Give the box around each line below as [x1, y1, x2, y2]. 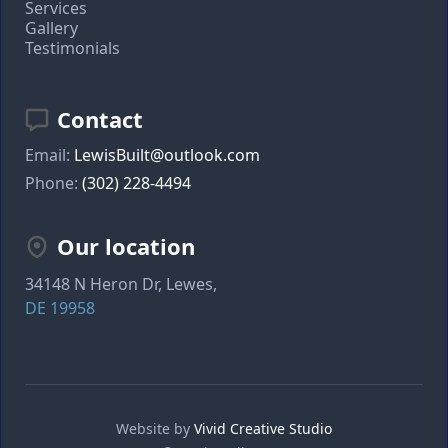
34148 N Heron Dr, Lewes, [25, 272, 217, 295]
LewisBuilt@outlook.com [74, 143, 260, 166]
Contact [57, 103, 143, 134]
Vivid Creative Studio [194, 418, 332, 438]
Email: [25, 143, 74, 166]
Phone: [25, 171, 82, 194]
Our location [57, 230, 195, 261]
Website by [116, 418, 194, 438]
